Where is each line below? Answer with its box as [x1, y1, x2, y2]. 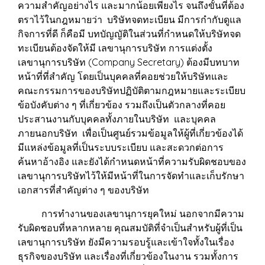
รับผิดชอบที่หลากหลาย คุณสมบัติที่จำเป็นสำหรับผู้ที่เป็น [18, 222, 243, 234]
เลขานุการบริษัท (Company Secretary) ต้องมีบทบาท [18, 56, 240, 68]
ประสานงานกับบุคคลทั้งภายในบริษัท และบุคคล [18, 113, 216, 125]
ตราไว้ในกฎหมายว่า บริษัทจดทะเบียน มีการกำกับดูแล [18, 14, 241, 25]
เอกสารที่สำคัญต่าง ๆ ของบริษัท [18, 184, 151, 196]
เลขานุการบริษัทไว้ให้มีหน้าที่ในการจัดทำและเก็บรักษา [18, 170, 244, 182]
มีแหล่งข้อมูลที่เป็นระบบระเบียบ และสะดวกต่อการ [18, 141, 224, 153]
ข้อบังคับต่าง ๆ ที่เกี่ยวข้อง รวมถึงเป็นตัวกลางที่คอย [18, 99, 225, 111]
